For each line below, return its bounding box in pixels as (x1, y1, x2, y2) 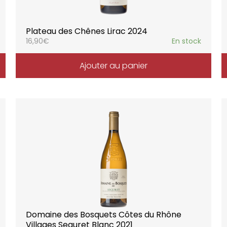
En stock (172, 35, 202, 46)
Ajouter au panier (79, 59, 147, 71)
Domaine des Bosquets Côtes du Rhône (25, 208, 181, 220)
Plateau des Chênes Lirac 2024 (25, 25, 147, 37)
